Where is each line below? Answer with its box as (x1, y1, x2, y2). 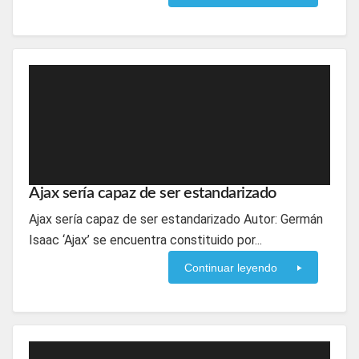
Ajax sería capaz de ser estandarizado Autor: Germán (29, 212, 323, 227)
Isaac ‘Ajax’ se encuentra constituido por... (29, 232, 262, 248)
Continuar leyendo (184, 261, 277, 274)
